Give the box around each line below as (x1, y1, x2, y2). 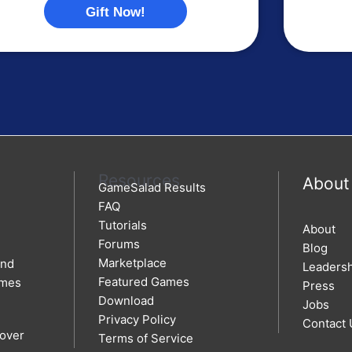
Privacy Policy (98, 311, 176, 327)
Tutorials (98, 217, 147, 233)
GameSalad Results (98, 179, 206, 195)
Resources (98, 170, 180, 190)
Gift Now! (85, 4, 145, 19)
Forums (98, 236, 140, 251)
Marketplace (98, 255, 167, 270)
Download (98, 292, 154, 308)
